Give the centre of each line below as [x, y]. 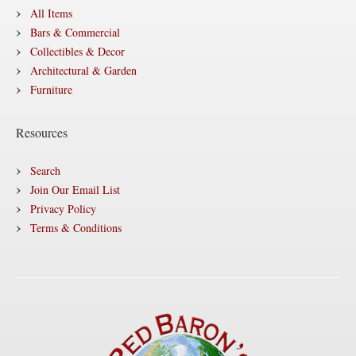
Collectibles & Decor [77, 51]
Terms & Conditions [76, 228]
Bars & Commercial [75, 32]
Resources [42, 132]
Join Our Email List [75, 190]
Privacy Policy [63, 209]
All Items [51, 13]
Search [45, 170]
